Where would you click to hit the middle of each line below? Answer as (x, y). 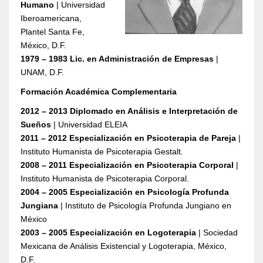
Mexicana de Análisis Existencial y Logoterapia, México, (124, 246)
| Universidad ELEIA (89, 124)
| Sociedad (217, 232)
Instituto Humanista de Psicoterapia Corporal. (105, 178)
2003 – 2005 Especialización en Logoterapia (108, 232)
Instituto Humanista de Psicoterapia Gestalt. (102, 151)
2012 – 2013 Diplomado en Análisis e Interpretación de (129, 111)
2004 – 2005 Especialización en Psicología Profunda (125, 192)
